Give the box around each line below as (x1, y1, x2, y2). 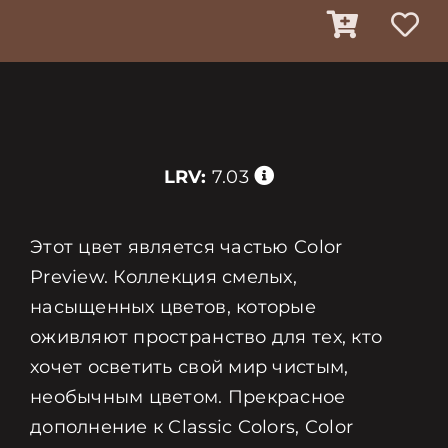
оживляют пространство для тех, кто (29, 326, 383, 348)
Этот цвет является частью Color (29, 236, 343, 258)
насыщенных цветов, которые (29, 296, 317, 318)
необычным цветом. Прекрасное (29, 386, 346, 408)
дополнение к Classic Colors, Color (29, 416, 354, 438)
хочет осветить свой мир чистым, (29, 356, 349, 378)
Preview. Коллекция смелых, (29, 266, 298, 288)
